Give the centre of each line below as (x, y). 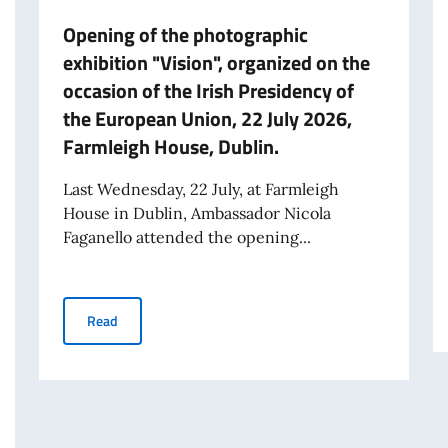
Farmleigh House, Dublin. (170, 147)
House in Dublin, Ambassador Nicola (196, 213)
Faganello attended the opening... (186, 237)
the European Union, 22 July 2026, (207, 119)
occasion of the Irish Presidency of (208, 91)
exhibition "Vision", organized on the (216, 63)
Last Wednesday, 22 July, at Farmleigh (200, 189)
